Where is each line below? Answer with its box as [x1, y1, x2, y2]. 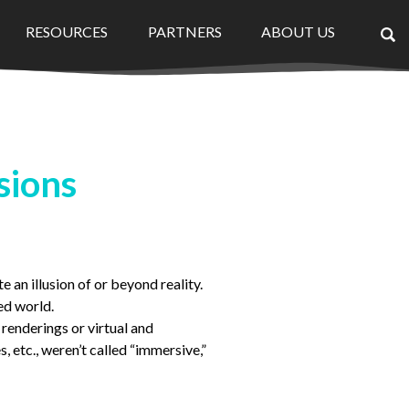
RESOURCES [26, 23, 109, 40]
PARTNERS [147, 23, 222, 40]
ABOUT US [261, 23, 336, 40]
